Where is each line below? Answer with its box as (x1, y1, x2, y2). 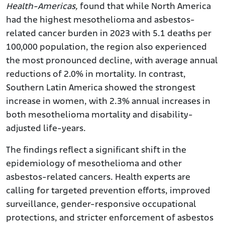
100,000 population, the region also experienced (6, 43, 207, 52)
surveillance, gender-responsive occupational (6, 200, 196, 209)
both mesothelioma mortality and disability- (6, 110, 193, 120)
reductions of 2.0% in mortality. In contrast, (6, 70, 186, 79)
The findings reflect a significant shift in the (6, 146, 186, 155)
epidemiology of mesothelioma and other (6, 159, 182, 169)
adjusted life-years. (6, 124, 86, 134)
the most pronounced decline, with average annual (6, 56, 218, 66)
